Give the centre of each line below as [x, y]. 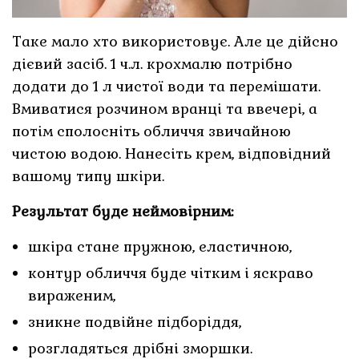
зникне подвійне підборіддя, [135, 322]
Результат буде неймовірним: [123, 212]
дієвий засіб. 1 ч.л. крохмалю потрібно [153, 64]
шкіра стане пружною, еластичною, [160, 247]
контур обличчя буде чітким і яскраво [171, 273]
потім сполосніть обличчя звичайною [152, 131]
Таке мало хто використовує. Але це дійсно [175, 42]
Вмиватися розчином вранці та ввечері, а [165, 109]
